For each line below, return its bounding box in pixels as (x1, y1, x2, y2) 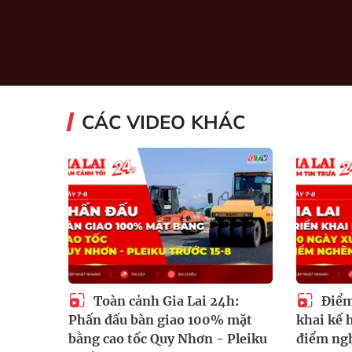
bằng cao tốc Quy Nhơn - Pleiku (68, 331, 267, 347)
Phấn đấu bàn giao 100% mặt (68, 312, 252, 328)
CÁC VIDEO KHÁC (82, 109, 245, 134)
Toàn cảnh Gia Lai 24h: (90, 292, 239, 309)
